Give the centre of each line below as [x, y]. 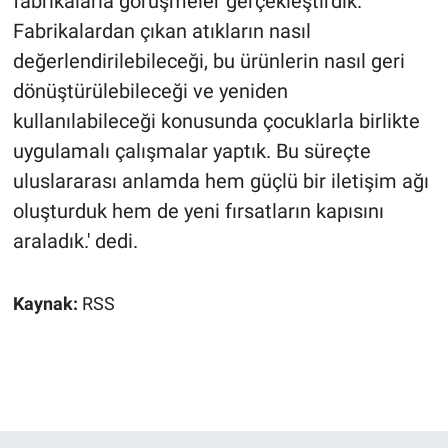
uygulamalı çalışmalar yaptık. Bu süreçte [191, 150]
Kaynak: [47, 303]
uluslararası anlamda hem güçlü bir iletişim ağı [220, 180]
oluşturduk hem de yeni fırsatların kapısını [198, 210]
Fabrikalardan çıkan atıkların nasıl [161, 30]
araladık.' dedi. [75, 240]
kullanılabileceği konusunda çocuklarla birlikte [216, 120]
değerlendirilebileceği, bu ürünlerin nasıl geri [208, 60]
